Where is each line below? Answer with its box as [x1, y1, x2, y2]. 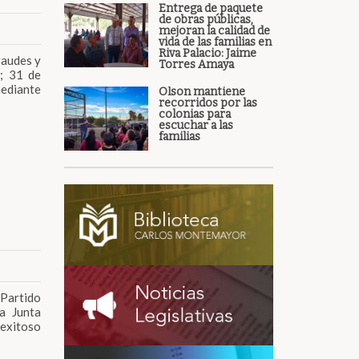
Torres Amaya [158, 58, 234, 71]
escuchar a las [158, 119, 233, 132]
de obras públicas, [158, 13, 253, 26]
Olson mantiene [158, 85, 245, 99]
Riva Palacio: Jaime [158, 46, 256, 60]
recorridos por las [158, 96, 257, 110]
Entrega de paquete [158, 2, 263, 15]
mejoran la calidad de [158, 24, 270, 38]
